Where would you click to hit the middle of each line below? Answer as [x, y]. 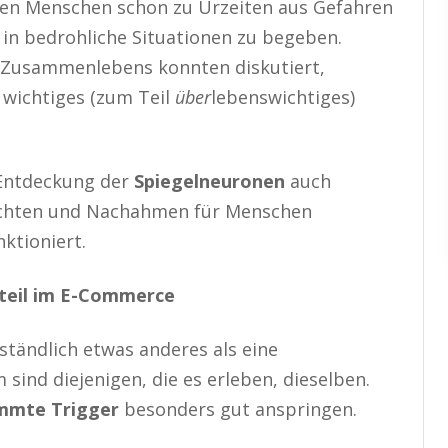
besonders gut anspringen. [238, 408]
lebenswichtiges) [283, 96]
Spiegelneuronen [209, 180]
